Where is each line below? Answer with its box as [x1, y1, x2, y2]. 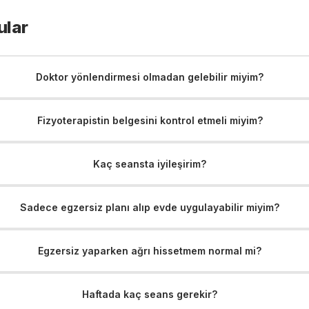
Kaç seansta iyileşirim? [93, 157, 207, 170]
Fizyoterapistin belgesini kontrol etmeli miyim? [37, 114, 263, 126]
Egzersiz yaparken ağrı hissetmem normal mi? [38, 244, 262, 257]
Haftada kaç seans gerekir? [82, 288, 218, 300]
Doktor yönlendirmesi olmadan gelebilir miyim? [36, 70, 264, 83]
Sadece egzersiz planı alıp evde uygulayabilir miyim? [20, 201, 280, 213]
